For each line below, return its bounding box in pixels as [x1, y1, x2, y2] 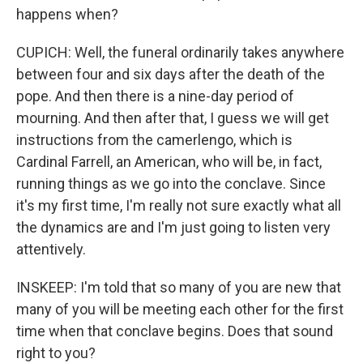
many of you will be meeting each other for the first [16, 301, 344, 318]
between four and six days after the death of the [16, 66, 325, 83]
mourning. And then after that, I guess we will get [16, 109, 329, 126]
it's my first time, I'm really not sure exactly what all [16, 197, 341, 214]
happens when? [16, 6, 118, 23]
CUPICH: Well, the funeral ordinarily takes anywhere [16, 44, 344, 61]
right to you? [16, 344, 96, 361]
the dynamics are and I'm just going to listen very [16, 219, 331, 236]
